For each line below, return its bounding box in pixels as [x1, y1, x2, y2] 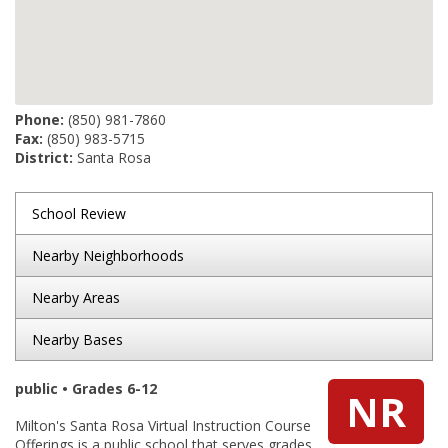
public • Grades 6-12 [15, 379, 157, 398]
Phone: [15, 110, 64, 129]
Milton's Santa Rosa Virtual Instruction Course [15, 416, 311, 435]
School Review [32, 204, 126, 223]
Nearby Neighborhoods [32, 246, 184, 265]
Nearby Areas [32, 288, 120, 307]
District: [15, 148, 73, 167]
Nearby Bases [32, 330, 123, 349]
